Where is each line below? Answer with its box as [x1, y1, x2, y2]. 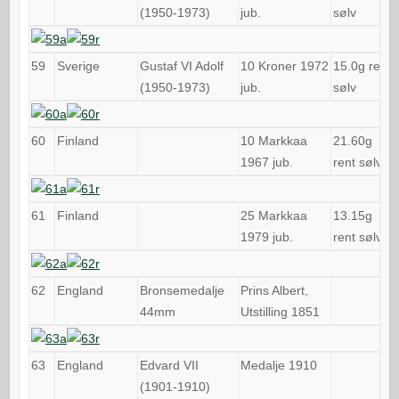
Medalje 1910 [240, 357, 317, 372]
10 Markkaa [240, 133, 307, 148]
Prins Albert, [240, 282, 308, 297]
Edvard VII [139, 357, 199, 372]
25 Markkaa [240, 208, 307, 223]
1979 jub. [240, 229, 293, 244]
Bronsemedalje [139, 282, 224, 297]
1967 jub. [240, 154, 293, 169]
